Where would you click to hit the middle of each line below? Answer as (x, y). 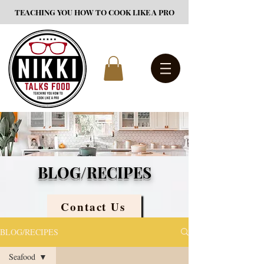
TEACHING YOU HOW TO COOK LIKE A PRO (94, 12)
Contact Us (93, 207)
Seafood (22, 256)
